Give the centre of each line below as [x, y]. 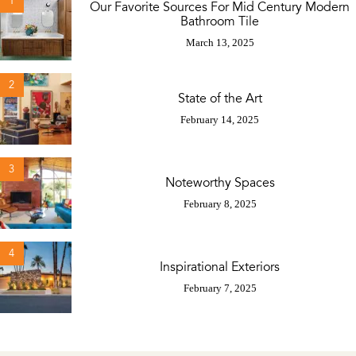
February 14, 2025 [220, 119]
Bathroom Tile [220, 21]
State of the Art [220, 98]
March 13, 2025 [220, 42]
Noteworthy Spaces [220, 182]
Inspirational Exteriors [220, 267]
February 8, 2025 [220, 203]
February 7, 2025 [220, 288]
